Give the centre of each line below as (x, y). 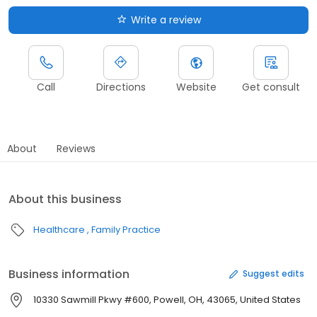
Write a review (166, 19)
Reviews (76, 148)
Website (196, 87)
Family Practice (126, 229)
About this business (65, 199)
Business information (69, 274)
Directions (121, 87)
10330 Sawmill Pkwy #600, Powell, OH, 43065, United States (167, 299)
